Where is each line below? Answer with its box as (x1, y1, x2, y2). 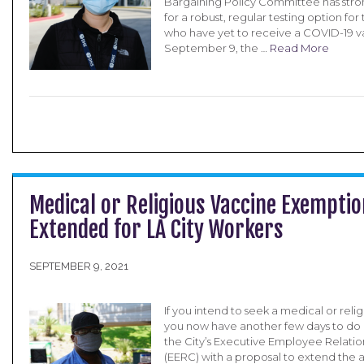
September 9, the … (164, 41, 270, 54)
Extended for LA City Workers (29, 215, 284, 244)
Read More (270, 41, 329, 54)
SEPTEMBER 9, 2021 (29, 260, 128, 272)
